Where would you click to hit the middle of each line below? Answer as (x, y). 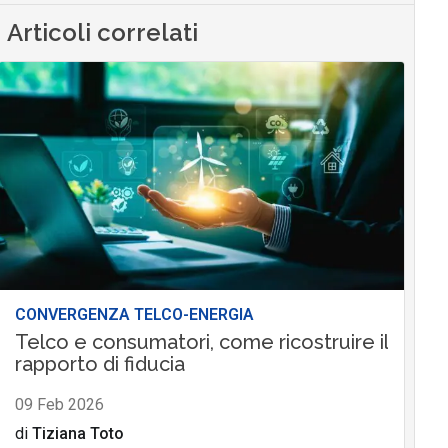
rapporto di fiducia (99, 364)
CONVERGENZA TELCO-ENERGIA (134, 315)
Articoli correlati (103, 33)
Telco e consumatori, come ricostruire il (201, 342)
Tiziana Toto (77, 434)
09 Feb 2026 (59, 405)
